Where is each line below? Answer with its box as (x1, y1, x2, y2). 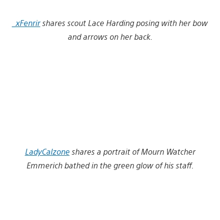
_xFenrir (12, 17, 40, 28)
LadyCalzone (25, 146, 70, 157)
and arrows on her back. (68, 31, 152, 42)
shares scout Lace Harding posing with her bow (42, 17, 208, 28)
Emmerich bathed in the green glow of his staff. (27, 160, 193, 170)
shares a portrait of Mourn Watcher (71, 146, 195, 157)
